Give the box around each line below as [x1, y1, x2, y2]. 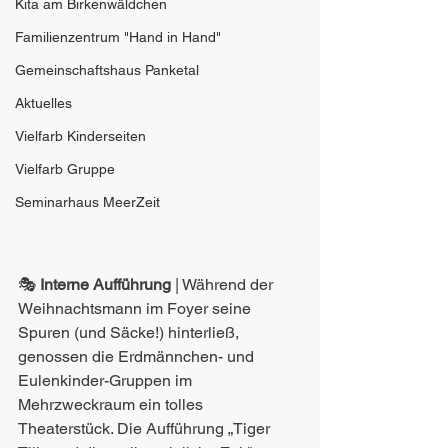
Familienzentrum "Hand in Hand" [15, 29, 221, 45]
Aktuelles [15, 95, 72, 111]
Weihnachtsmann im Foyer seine [18, 299, 255, 319]
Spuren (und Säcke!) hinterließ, [18, 323, 243, 343]
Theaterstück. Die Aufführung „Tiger [18, 419, 274, 439]
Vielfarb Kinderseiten [15, 128, 146, 144]
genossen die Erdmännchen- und [18, 347, 258, 367]
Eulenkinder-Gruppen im [18, 371, 196, 391]
